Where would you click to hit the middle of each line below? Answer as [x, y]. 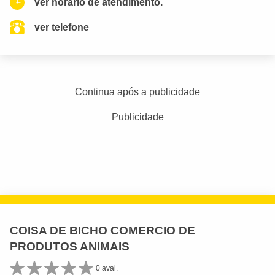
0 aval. [107, 268]
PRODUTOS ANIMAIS [70, 246]
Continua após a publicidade [137, 92]
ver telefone [62, 27]
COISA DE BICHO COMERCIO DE [103, 230]
